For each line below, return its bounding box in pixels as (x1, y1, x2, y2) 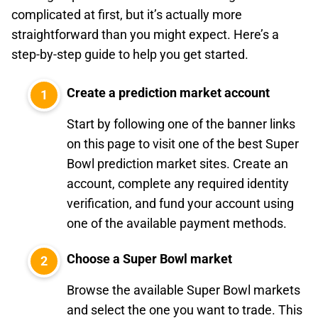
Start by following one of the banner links (67, 116, 295, 131)
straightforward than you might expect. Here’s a (11, 27, 279, 42)
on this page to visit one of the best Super (67, 136, 299, 151)
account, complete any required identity (67, 176, 289, 191)
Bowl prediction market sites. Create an (67, 156, 288, 171)
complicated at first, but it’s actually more (11, 7, 242, 22)
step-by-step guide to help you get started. (11, 47, 248, 62)
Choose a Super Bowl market (67, 251, 232, 266)
